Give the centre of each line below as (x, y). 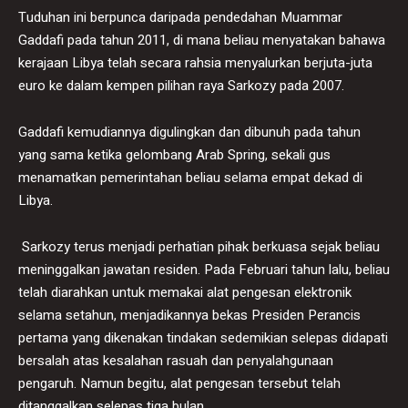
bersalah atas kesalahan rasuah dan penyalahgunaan (176, 360)
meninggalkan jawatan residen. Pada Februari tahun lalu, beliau (204, 269)
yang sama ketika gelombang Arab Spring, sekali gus (174, 154)
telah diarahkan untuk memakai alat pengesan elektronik (185, 292)
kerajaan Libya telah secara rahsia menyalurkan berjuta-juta (195, 62)
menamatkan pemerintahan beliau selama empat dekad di (190, 177)
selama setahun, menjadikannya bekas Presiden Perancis (189, 315)
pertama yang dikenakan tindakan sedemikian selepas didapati (203, 337)
